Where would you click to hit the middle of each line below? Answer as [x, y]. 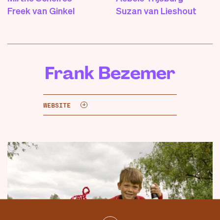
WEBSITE [57, 105]
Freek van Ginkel [41, 11]
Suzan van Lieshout [156, 11]
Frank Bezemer [110, 73]
